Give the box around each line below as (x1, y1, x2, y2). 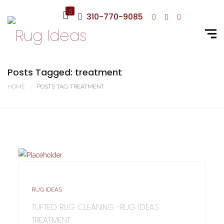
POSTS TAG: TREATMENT (37, 83, 104, 90)
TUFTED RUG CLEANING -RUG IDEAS (31, 201, 159, 213)
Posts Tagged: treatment (7, 66, 122, 78)
